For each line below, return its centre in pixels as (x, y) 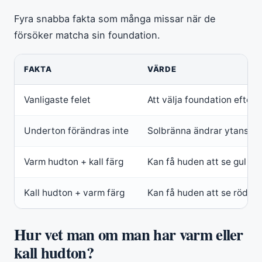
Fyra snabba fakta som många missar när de (115, 18)
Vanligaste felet (57, 99)
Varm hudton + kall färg (74, 161)
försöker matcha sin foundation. (87, 35)
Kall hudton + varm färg (74, 192)
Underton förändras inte (76, 130)
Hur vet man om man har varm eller (129, 234)
